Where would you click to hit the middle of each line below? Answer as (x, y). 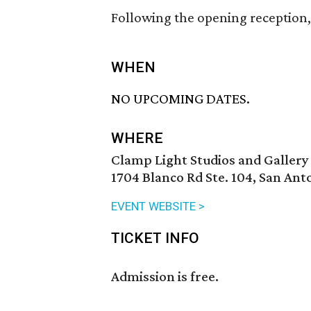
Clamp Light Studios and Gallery (210, 160)
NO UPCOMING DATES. (180, 99)
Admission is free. (165, 277)
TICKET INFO (155, 238)
